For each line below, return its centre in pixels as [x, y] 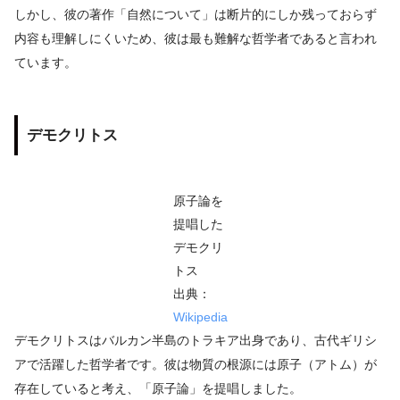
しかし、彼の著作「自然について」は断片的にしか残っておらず [196, 14]
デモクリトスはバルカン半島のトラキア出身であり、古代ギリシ [196, 340]
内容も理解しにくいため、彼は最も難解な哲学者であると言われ [196, 38]
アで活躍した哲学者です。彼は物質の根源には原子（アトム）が [196, 364]
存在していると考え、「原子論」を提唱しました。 [158, 388]
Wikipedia [200, 317]
